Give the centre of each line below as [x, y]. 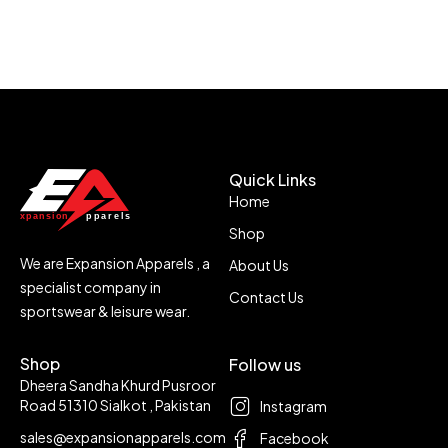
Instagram [293, 405]
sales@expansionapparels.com [123, 436]
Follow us [265, 364]
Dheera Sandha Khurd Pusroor [118, 384]
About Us [259, 265]
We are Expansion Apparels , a [115, 262]
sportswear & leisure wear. [105, 310]
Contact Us [266, 297]
